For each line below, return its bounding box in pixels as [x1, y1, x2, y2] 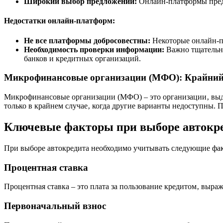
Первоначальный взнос [4, 201, 106, 212]
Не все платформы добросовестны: [24, 36, 150, 45]
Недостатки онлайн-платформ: [4, 16, 115, 25]
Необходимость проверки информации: [24, 45, 164, 54]
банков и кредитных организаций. [24, 54, 141, 63]
